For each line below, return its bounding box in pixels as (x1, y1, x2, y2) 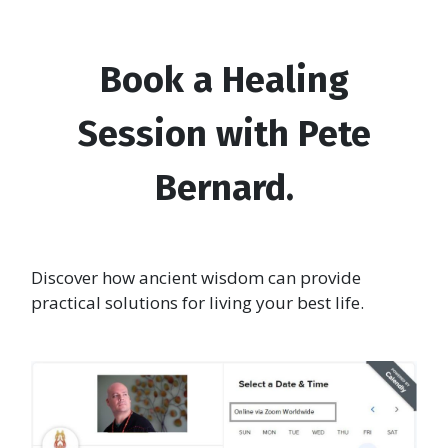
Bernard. (154, 166, 294, 211)
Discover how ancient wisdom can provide (31, 266, 362, 290)
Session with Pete (77, 112, 371, 157)
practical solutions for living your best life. (31, 291, 365, 315)
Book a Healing (99, 58, 349, 103)
